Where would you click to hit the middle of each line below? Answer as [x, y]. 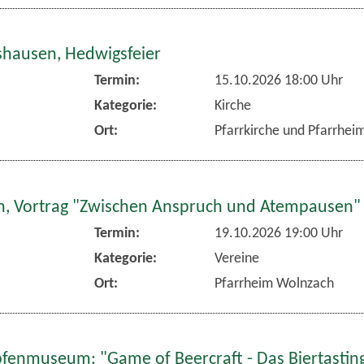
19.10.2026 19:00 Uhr [278, 233]
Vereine [236, 258]
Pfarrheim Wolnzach [274, 284]
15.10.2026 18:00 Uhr [278, 81]
